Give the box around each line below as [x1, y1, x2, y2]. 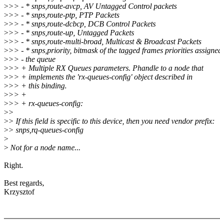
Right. [4, 161, 23, 170]
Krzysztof [4, 188, 34, 196]
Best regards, [4, 179, 44, 188]
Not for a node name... [8, 143, 81, 152]
